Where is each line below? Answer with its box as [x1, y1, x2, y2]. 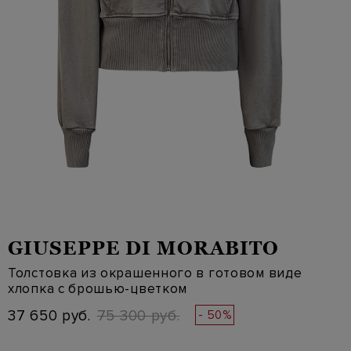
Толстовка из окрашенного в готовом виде [8, 265, 302, 281]
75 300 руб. [96, 307, 180, 325]
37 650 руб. [8, 307, 91, 325]
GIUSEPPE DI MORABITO [8, 237, 279, 259]
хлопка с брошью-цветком [8, 280, 188, 297]
